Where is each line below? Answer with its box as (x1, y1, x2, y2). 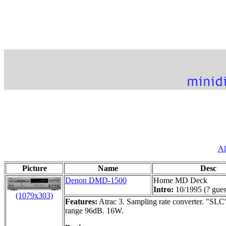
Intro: (153, 185, 176, 194)
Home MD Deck (153, 176, 207, 185)
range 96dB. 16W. (65, 206, 124, 215)
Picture (22, 163, 47, 173)
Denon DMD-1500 (65, 176, 127, 185)
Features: (65, 197, 97, 206)
